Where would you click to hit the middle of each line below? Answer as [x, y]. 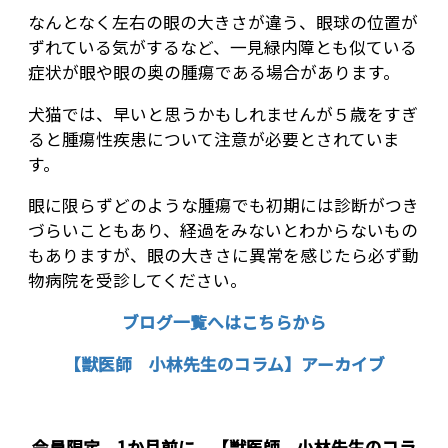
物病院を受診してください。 [137, 280]
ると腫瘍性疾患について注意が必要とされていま [214, 138]
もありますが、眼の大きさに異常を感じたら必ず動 [223, 255]
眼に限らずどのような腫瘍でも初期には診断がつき [223, 205]
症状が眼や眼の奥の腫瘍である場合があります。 [214, 71]
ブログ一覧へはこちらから [224, 322]
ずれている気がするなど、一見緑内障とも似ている [222, 46]
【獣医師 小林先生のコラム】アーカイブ [224, 363]
